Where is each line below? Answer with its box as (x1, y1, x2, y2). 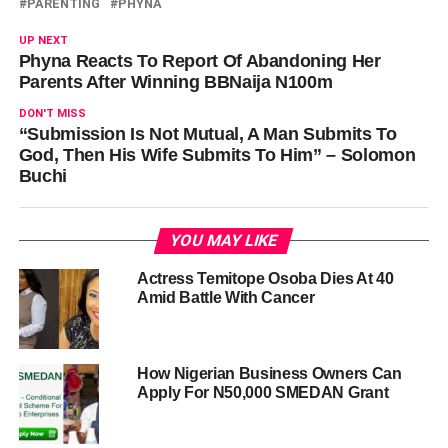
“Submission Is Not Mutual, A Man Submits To (18, 123, 397, 144)
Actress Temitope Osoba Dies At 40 (136, 269, 394, 287)
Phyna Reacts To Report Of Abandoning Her (18, 50, 381, 71)
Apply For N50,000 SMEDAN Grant (136, 383, 389, 401)
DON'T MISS (18, 106, 86, 120)
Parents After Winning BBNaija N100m (18, 71, 333, 92)
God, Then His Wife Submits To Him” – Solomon (18, 144, 416, 165)
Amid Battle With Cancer (136, 288, 315, 306)
